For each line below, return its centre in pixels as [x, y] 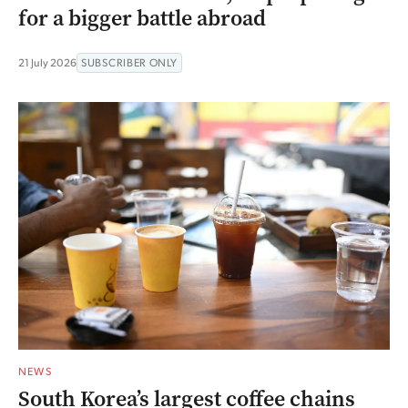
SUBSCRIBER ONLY [129, 63]
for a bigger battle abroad [142, 19]
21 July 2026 [47, 63]
